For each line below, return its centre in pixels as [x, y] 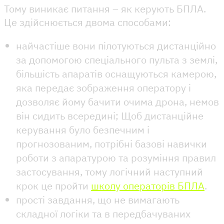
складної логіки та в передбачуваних [103, 213]
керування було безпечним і [83, 129]
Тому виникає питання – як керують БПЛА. [105, 8]
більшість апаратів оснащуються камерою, [116, 73]
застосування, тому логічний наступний [109, 171]
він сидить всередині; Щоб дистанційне [110, 115]
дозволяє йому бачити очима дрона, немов [117, 101]
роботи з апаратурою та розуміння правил [116, 157]
